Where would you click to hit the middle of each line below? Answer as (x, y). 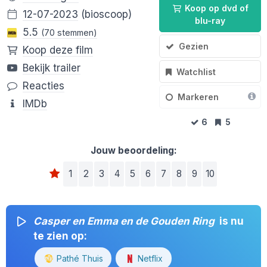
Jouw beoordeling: (133, 150)
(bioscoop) (105, 14)
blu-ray (210, 21)
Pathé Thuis (78, 259)
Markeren (198, 97)
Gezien (194, 46)
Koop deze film (58, 50)
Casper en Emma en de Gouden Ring (124, 221)
